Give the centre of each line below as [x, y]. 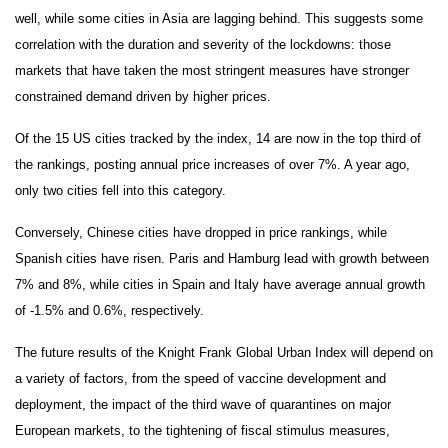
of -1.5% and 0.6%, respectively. [109, 310]
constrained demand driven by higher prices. [143, 96]
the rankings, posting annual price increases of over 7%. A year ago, [212, 164]
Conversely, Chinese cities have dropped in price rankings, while [201, 232]
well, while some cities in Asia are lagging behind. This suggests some [219, 18]
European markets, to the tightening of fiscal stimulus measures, [202, 430]
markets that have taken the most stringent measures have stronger [212, 70]
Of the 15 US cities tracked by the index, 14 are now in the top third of [218, 138]
